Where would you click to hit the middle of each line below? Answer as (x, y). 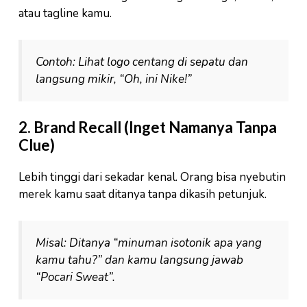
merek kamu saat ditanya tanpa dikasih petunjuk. (143, 195)
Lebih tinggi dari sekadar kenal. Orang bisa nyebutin (152, 177)
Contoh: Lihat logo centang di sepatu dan (142, 62)
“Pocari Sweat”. (75, 277)
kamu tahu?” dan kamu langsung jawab (139, 260)
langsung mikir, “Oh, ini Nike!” (114, 79)
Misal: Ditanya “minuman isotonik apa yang (149, 243)
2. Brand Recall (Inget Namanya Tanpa (148, 127)
